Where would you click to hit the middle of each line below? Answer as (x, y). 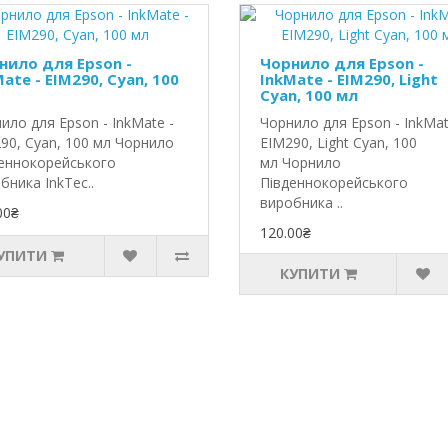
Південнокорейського (333, 182)
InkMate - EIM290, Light (348, 79)
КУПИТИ (309, 273)
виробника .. (301, 202)
